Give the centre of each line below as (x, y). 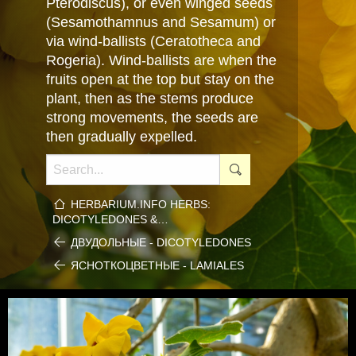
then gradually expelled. (122, 137)
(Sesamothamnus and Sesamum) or (161, 22)
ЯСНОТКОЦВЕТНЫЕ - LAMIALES (157, 265)
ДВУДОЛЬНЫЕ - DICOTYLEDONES (161, 242)
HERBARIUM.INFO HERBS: (140, 204)
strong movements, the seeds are (152, 118)
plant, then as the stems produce (150, 99)
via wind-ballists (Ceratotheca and (153, 41)
